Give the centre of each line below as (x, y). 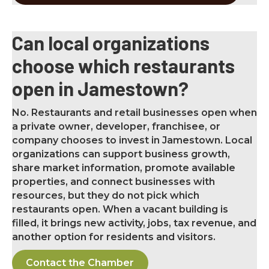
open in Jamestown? (100, 89)
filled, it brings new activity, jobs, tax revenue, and (134, 223)
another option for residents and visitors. (114, 237)
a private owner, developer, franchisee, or (116, 127)
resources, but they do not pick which (106, 196)
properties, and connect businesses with (113, 182)
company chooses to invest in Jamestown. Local (132, 141)
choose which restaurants (123, 66)
